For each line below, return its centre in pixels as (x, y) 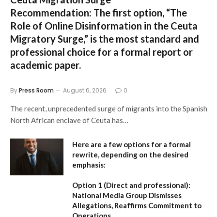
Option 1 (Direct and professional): (131, 185)
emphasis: (89, 164)
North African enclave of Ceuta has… (69, 120)
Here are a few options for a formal (132, 144)
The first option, (129, 12)
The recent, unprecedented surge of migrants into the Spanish (109, 108)
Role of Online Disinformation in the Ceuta (104, 25)
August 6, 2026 (85, 90)
